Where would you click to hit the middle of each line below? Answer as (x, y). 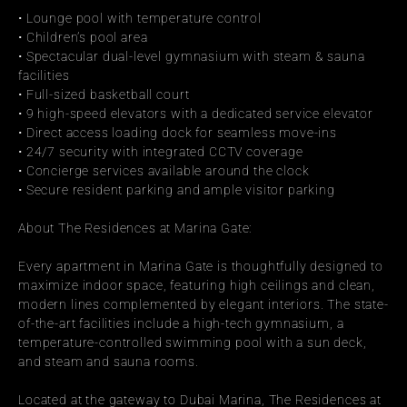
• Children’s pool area (83, 37)
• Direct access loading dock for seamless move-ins (178, 133)
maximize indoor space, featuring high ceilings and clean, (197, 285)
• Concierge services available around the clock (164, 171)
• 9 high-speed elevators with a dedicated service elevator (196, 114)
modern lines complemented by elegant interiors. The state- (203, 304)
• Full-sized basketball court (104, 94)
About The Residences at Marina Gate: (135, 228)
